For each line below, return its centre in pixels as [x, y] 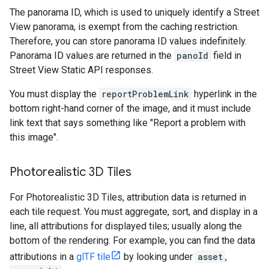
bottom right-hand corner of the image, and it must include [130, 108]
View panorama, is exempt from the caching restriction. [124, 26]
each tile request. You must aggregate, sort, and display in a [134, 211]
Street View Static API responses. [81, 70]
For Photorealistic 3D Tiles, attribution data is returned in [128, 197]
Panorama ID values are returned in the [92, 55]
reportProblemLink [145, 94]
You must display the [54, 94]
